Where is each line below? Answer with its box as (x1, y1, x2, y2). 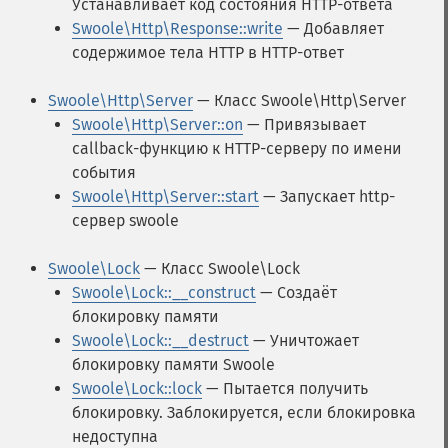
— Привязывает (243, 115, 366, 134)
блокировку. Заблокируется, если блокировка (72, 403, 416, 422)
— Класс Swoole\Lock (140, 259, 300, 278)
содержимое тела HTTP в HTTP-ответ (72, 43, 344, 62)
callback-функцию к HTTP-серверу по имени (72, 139, 402, 158)
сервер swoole (72, 211, 179, 230)
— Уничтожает (249, 331, 359, 350)
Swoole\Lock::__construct (72, 283, 256, 302)
